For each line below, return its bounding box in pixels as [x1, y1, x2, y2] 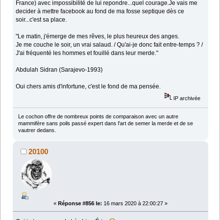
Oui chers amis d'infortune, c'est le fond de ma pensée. [16, 82, 161, 90]
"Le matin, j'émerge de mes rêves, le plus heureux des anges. [16, 32, 180, 40]
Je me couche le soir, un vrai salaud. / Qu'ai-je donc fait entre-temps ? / [16, 41, 203, 48]
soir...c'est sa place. [16, 16, 67, 23]
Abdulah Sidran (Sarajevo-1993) [16, 66, 103, 73]
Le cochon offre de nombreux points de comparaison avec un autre [18, 113, 178, 120]
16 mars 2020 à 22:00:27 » [102, 200, 167, 207]
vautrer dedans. [18, 127, 56, 134]
